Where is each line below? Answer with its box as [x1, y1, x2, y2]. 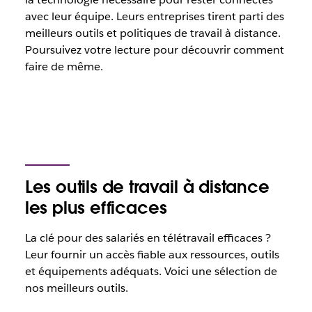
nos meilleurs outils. [24, 281, 128, 295]
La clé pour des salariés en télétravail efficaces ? [24, 231, 271, 245]
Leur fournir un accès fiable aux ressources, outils [24, 247, 279, 262]
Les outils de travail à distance [24, 176, 270, 198]
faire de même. [24, 59, 103, 74]
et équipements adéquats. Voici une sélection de [24, 264, 277, 279]
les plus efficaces [24, 197, 167, 219]
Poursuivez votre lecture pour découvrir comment [24, 42, 284, 57]
